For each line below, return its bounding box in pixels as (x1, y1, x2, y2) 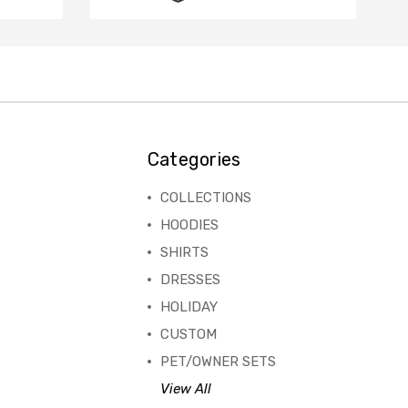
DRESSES (159, 271, 220, 289)
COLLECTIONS (159, 189, 251, 207)
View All (159, 381, 211, 398)
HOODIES (159, 217, 219, 234)
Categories (147, 148, 241, 171)
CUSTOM (159, 326, 217, 343)
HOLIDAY (159, 299, 218, 316)
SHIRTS (159, 244, 209, 261)
